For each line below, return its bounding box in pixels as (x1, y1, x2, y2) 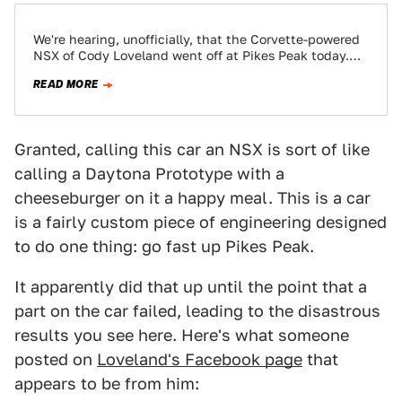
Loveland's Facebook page (97, 350, 302, 369)
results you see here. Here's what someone (14, 326, 349, 345)
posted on (14, 350, 97, 369)
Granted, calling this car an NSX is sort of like (14, 140, 370, 159)
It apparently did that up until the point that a (14, 277, 367, 296)
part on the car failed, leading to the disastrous (14, 301, 380, 320)
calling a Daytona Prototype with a (14, 164, 284, 183)
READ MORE (33, 76, 99, 92)
